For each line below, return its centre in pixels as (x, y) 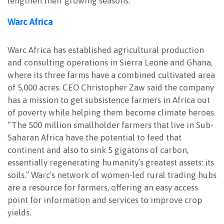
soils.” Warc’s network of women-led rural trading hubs (112, 175)
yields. (19, 213)
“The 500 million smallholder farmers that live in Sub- (110, 125)
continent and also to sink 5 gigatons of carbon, (98, 150)
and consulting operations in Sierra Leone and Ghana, (110, 63)
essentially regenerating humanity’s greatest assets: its (111, 163)
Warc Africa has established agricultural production (106, 50)
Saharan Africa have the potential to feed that (94, 138)
